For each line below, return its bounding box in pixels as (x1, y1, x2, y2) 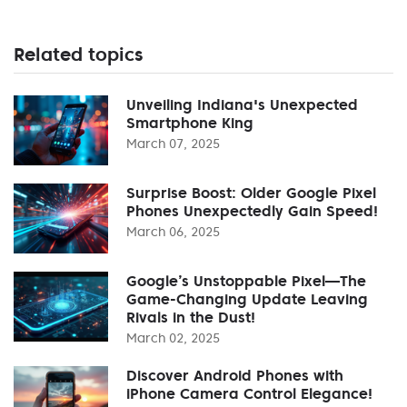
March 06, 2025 (126, 223, 220, 240)
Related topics (14, 42, 143, 66)
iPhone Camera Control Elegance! (126, 383, 372, 402)
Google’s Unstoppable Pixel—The (126, 271, 366, 290)
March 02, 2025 (126, 329, 220, 346)
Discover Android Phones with (126, 365, 343, 384)
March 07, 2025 (126, 134, 220, 152)
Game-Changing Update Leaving (126, 289, 368, 308)
